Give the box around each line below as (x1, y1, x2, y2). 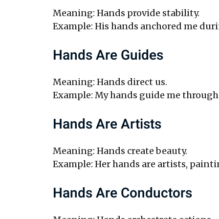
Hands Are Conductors (52, 183, 192, 203)
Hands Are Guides (52, 45, 163, 66)
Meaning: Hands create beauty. (52, 145, 187, 156)
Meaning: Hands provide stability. (52, 7, 199, 19)
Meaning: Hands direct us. (52, 76, 167, 88)
